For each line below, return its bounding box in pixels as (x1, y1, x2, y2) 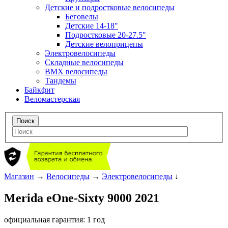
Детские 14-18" (65, 21, 118, 30)
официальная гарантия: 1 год (4, 215, 105, 224)
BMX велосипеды (45, 67, 107, 76)
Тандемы (45, 76, 76, 85)
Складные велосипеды (45, 58, 124, 67)
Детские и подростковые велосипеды (45, 3, 175, 12)
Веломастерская (24, 94, 80, 103)
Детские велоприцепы (65, 39, 143, 48)
